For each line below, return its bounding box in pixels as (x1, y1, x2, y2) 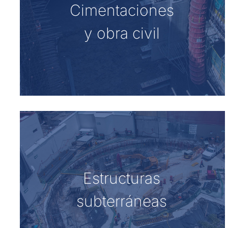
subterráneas (76, 191, 167, 210)
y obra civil (83, 23, 160, 42)
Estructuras (83, 168, 160, 187)
